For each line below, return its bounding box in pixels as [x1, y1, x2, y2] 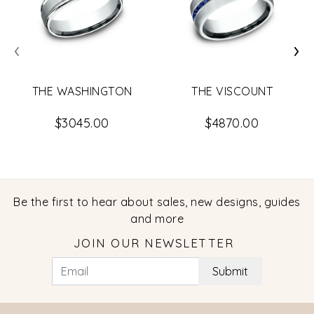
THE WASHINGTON [32, 83, 132, 98]
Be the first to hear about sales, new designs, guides [13, 194, 301, 209]
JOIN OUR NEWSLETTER [73, 235, 234, 250]
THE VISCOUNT [191, 83, 273, 98]
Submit [212, 264, 248, 278]
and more [130, 211, 184, 226]
